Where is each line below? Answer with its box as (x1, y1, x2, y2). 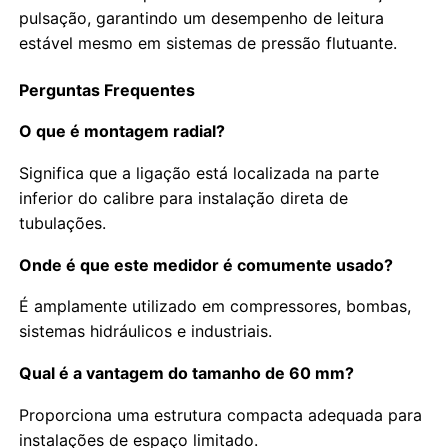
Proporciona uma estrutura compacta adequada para (19, 404, 423, 425)
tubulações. (19, 213, 107, 234)
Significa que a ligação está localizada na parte (19, 163, 380, 184)
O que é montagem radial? (19, 121, 226, 142)
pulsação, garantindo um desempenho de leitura (19, 7, 385, 28)
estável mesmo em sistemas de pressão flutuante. (19, 32, 398, 53)
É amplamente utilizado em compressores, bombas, (19, 296, 412, 317)
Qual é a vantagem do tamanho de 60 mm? (19, 363, 355, 384)
